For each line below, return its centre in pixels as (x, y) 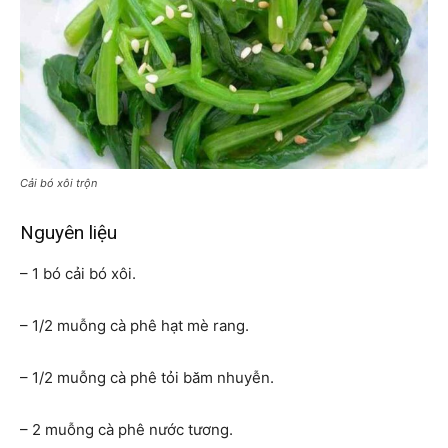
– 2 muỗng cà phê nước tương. (126, 430)
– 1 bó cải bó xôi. (78, 274)
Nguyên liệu (68, 233)
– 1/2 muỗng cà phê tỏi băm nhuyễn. (147, 378)
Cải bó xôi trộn (58, 183)
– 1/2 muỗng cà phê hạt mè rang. (134, 326)
